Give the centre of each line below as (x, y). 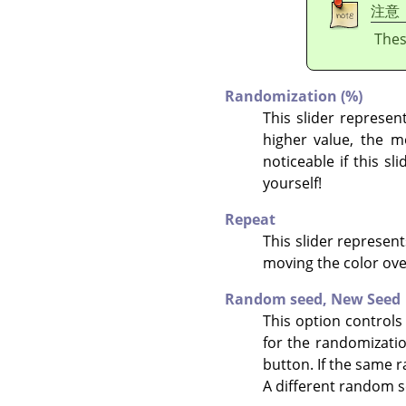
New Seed (366, 299)
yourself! (292, 183)
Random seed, (278, 299)
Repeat (250, 219)
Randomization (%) (294, 96)
